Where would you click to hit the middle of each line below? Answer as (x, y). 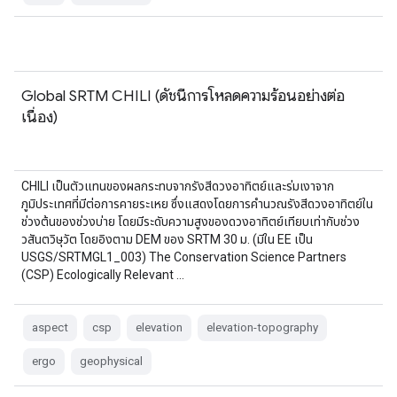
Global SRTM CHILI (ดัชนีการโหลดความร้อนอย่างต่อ (183, 96)
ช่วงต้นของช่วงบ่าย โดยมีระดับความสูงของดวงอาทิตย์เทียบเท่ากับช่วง (191, 222)
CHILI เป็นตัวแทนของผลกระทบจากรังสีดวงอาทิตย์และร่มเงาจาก (178, 186)
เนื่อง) (39, 117)
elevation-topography (262, 327)
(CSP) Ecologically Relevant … (103, 275)
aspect (50, 327)
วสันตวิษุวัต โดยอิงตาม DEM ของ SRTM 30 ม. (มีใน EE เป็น (167, 239)
